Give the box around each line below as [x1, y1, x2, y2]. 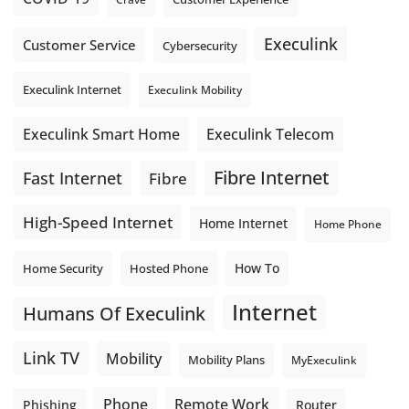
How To [235, 259, 279, 278]
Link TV [23, 346, 79, 370]
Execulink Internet [23, 81, 121, 99]
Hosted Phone [130, 260, 208, 278]
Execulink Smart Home [23, 124, 180, 145]
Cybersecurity [163, 37, 237, 55]
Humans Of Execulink [23, 301, 205, 327]
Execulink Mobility [148, 82, 242, 99]
